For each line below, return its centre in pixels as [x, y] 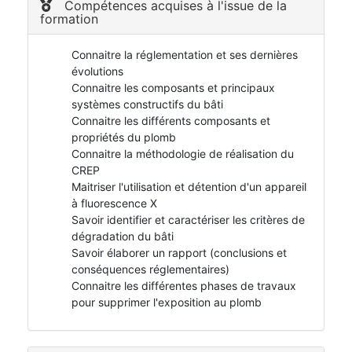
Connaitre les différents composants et [171, 121]
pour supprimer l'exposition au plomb [167, 302]
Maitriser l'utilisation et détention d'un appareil [189, 187]
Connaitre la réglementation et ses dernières [185, 55]
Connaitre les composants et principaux [173, 88]
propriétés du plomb [124, 137]
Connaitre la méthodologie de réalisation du [183, 154]
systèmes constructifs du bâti [147, 104]
